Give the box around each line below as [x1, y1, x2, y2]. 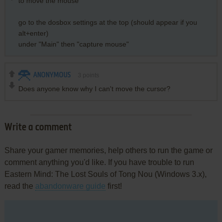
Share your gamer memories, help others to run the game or [4, 146, 213, 155]
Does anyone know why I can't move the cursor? [18, 84, 170, 93]
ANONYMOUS [33, 71, 71, 79]
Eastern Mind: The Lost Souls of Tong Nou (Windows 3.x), [4, 169, 207, 178]
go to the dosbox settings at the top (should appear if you [18, 18, 197, 26]
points [81, 71, 99, 79]
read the [4, 181, 35, 190]
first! [105, 181, 122, 190]
